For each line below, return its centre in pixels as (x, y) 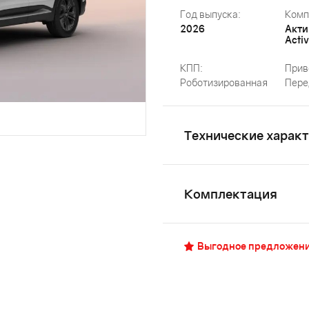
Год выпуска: (210, 14)
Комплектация (231, 193)
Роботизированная (224, 82)
